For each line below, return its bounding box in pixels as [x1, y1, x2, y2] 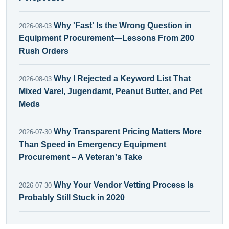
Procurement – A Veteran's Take [19, 152, 142, 162]
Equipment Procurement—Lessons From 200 [19, 33, 194, 42]
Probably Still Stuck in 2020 [19, 193, 125, 202]
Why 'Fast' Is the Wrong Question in [54, 20, 192, 30]
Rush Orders [19, 46, 68, 55]
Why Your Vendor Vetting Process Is [54, 180, 194, 189]
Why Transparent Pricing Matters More [54, 127, 202, 136]
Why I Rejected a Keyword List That [54, 74, 191, 83]
